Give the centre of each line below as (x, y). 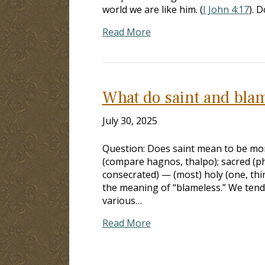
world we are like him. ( (152, 9)
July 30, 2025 (130, 120)
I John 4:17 (226, 9)
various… (122, 200)
